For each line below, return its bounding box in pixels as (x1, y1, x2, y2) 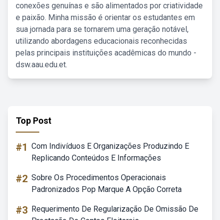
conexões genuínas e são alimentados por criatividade (16, 1, 203, 10)
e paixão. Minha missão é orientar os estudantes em (16, 13, 195, 22)
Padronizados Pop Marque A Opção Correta (31, 185, 182, 194)
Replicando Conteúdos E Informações (31, 153, 161, 163)
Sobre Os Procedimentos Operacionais (31, 173, 166, 182)
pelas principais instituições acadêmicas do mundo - (16, 48, 196, 57)
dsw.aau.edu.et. (16, 60, 67, 69)
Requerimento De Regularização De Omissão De (31, 204, 198, 214)
